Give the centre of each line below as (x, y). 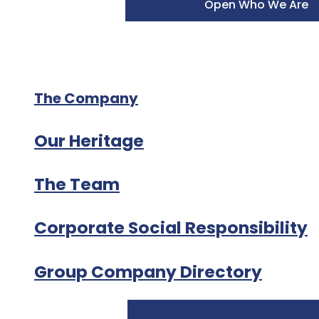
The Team (77, 184)
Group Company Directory (148, 271)
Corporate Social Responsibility (171, 228)
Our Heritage (89, 140)
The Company (86, 99)
